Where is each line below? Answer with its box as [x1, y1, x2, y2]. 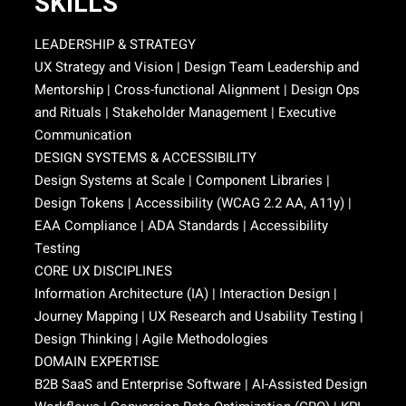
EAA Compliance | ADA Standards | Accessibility [34, 216, 328, 236]
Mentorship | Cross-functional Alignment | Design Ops [34, 80, 360, 100]
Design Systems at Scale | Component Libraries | [34, 170, 330, 190]
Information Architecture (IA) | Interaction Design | [34, 284, 337, 304]
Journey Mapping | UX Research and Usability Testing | [34, 306, 363, 326]
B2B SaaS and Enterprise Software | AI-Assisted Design [34, 374, 367, 394]
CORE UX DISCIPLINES [34, 261, 172, 281]
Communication [34, 125, 131, 145]
